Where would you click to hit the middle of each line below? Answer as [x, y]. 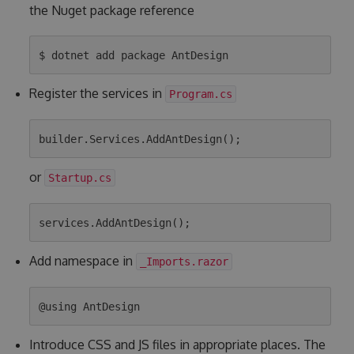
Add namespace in [82, 261]
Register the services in [97, 94]
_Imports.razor [184, 262]
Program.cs [200, 94]
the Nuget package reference [111, 11]
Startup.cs [79, 178]
